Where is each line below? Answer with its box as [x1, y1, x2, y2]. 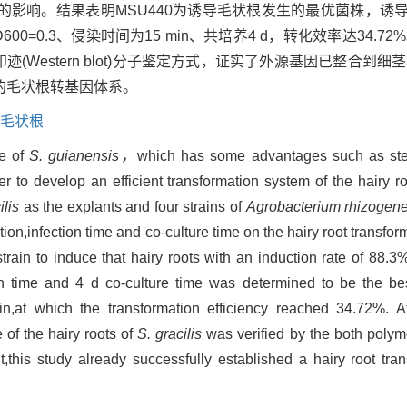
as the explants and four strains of [19, 199, 246, 215]
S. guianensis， [28, 148, 138, 164]
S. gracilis [137, 326, 203, 342]
